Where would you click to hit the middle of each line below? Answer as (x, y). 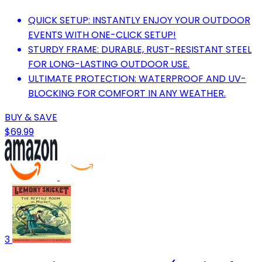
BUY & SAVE (31, 118)
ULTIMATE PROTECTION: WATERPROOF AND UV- (137, 79)
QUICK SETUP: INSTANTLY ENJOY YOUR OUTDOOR (139, 20)
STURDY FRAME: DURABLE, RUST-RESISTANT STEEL (140, 50)
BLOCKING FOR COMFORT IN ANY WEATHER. (127, 94)
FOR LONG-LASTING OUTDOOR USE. (109, 64)
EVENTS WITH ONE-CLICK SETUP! (102, 35)
